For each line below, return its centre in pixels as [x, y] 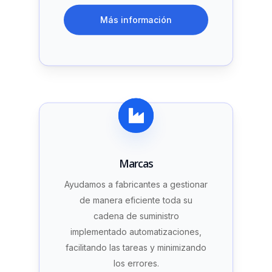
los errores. [136, 263]
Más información [136, 19]
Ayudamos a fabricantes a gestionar [136, 185]
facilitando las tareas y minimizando [136, 248]
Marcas [136, 164]
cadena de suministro [136, 216]
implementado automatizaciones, [136, 232]
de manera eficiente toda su [136, 200]
